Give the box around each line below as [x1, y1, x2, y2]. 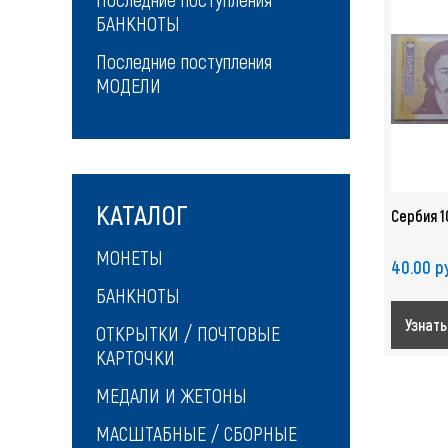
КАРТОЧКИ [96, 345, 175, 369]
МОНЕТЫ [96, 245, 163, 269]
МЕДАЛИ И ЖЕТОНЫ [96, 383, 247, 407]
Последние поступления [96, 49, 272, 73]
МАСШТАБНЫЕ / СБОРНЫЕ [96, 421, 297, 445]
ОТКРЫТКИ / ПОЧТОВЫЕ [96, 321, 280, 345]
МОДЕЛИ [96, 73, 161, 97]
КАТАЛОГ [96, 197, 188, 231]
